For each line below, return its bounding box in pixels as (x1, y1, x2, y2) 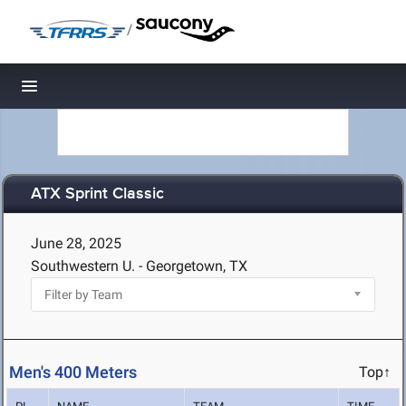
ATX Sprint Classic (31, 184, 164, 205)
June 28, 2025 (31, 235, 121, 252)
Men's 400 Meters (9, 362, 137, 382)
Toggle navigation (30, 82, 152, 101)
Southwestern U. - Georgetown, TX (31, 257, 247, 275)
